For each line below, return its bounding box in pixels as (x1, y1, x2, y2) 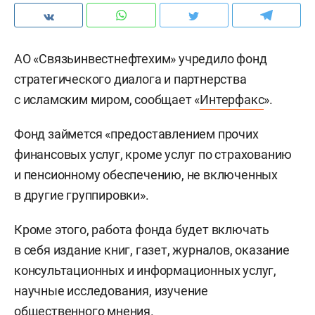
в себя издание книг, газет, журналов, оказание (14, 243, 290, 257)
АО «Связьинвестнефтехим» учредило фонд (14, 51, 267, 66)
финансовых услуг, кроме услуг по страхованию (14, 147, 292, 162)
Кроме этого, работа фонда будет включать (14, 222, 269, 237)
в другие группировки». (14, 188, 149, 202)
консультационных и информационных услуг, (14, 263, 276, 278)
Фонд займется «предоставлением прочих (14, 127, 259, 141)
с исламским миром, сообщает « (14, 92, 200, 107)
